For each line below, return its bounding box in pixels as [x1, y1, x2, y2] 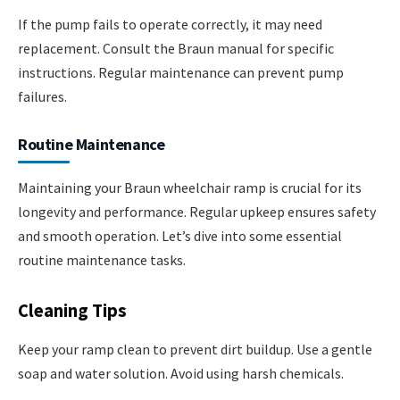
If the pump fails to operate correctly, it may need [18, 15, 322, 34]
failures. [18, 87, 67, 106]
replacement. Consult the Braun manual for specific [18, 39, 334, 58]
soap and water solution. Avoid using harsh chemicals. [18, 364, 344, 383]
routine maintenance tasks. [18, 251, 186, 270]
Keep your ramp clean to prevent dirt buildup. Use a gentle [18, 340, 372, 359]
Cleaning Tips [18, 298, 127, 322]
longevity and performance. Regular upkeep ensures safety [18, 203, 376, 221]
